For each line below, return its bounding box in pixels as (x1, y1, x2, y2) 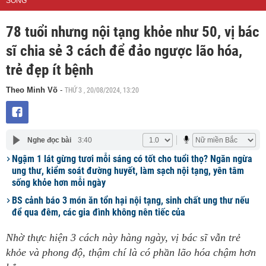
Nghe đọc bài (27, 135, 71, 144)
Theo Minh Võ (6, 85, 60, 94)
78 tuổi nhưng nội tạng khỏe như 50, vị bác (6, 23, 259, 40)
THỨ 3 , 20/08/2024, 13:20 (65, 85, 139, 94)
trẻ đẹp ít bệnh (6, 61, 93, 78)
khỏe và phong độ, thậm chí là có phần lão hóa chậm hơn (6, 246, 256, 258)
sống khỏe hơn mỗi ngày (12, 177, 106, 188)
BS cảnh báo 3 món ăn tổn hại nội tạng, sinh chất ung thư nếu (12, 195, 249, 206)
